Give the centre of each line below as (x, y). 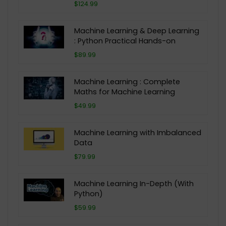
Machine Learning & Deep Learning (137, 31)
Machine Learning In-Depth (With (134, 183)
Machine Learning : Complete (127, 81)
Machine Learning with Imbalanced (138, 132)
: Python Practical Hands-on (125, 41)
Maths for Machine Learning (125, 92)
